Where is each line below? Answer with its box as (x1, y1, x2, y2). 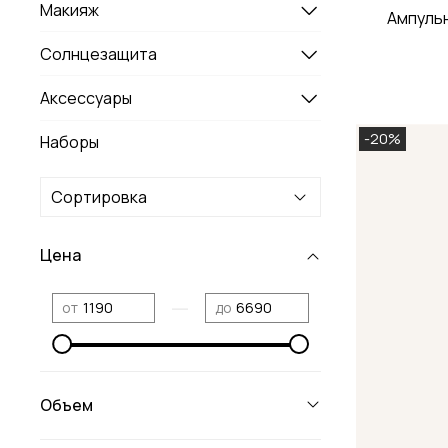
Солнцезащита (40, 42, 157, 65)
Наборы (40, 131, 99, 154)
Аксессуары (40, 86, 132, 109)
